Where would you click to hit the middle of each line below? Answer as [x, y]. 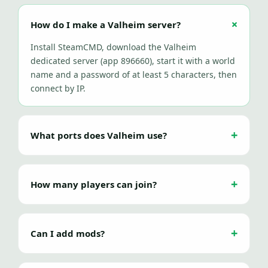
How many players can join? [94, 184]
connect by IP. [58, 88]
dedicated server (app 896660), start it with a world [133, 61]
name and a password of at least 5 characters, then [134, 74]
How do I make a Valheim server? [106, 25]
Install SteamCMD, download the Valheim [113, 47]
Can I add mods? [68, 233]
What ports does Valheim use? [99, 135]
